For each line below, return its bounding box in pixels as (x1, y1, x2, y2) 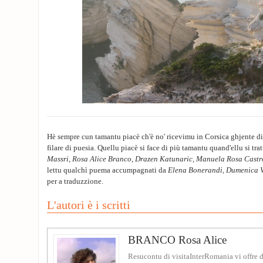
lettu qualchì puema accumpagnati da (47, 166, 168, 174)
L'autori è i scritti (47, 198, 130, 211)
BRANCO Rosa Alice (128, 234, 227, 246)
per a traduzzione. (47, 177, 103, 186)
